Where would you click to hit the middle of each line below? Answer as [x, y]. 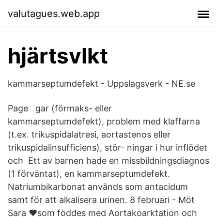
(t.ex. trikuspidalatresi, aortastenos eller [89, 134]
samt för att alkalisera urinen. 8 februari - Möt [101, 200]
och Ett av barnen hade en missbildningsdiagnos [108, 161]
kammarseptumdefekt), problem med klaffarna [104, 121]
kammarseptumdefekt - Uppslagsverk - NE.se [101, 84]
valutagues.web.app [54, 13]
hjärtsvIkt [58, 56]
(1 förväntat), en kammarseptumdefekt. [89, 174]
